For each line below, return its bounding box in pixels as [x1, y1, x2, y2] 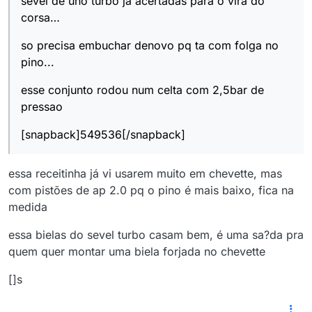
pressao [21, 100, 63, 114]
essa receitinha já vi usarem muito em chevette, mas [8, 166, 282, 181]
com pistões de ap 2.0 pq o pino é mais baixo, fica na [8, 183, 294, 198]
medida [8, 200, 47, 214]
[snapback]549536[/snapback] [21, 127, 185, 142]
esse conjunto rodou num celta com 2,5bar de [21, 83, 264, 97]
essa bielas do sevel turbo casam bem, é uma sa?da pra [8, 228, 304, 242]
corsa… [21, 10, 60, 25]
